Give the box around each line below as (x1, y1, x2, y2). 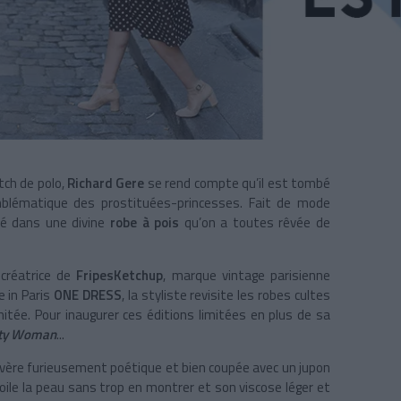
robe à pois (105, 212, 184, 234)
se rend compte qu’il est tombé (144, 173, 331, 194)
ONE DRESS (54, 285, 122, 306)
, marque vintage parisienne (163, 265, 331, 286)
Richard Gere (67, 173, 145, 194)
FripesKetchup (76, 265, 164, 286)
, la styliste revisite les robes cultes (121, 285, 331, 306)
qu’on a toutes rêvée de (183, 212, 331, 234)
